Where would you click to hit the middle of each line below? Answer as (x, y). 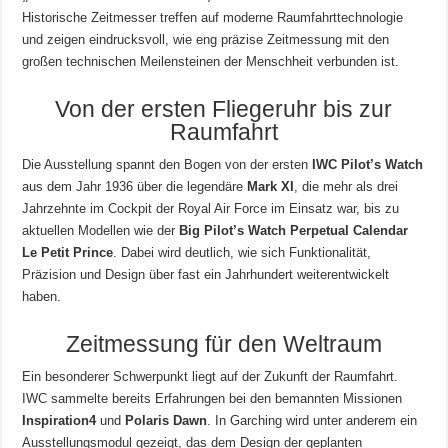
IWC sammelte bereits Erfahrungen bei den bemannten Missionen (212, 399)
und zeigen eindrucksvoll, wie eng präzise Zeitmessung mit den (206, 40)
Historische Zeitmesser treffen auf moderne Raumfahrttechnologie (213, 18)
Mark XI (271, 187)
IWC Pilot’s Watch (368, 165)
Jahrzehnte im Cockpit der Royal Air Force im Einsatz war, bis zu (211, 209)
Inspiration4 (59, 421)
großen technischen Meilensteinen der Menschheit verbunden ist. (211, 62)
